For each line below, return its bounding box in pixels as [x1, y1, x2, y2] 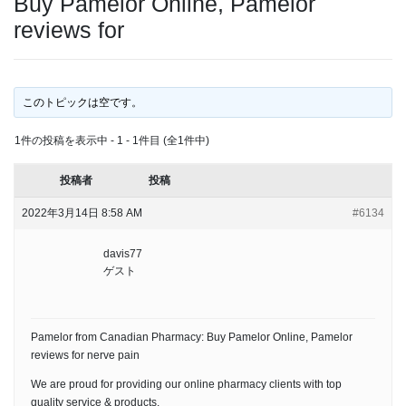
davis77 [103, 246, 142, 260]
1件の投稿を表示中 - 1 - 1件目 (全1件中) [14, 133, 209, 147]
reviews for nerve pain [31, 348, 140, 362]
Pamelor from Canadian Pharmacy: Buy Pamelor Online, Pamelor [31, 330, 353, 343]
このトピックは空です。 [23, 95, 143, 109]
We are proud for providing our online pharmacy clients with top [31, 377, 342, 391]
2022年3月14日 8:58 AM [22, 206, 142, 219]
